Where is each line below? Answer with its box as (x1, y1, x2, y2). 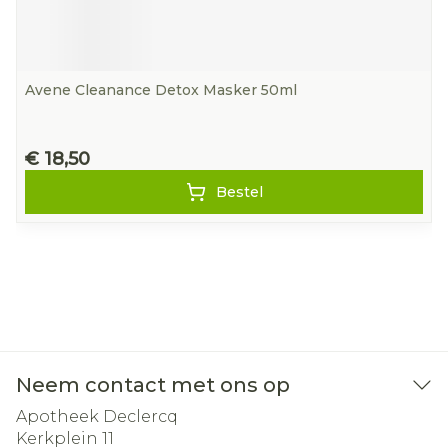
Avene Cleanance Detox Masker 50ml (25, 81, 297, 99)
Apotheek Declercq (16, 407, 178, 426)
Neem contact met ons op (16, 373, 290, 397)
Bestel (215, 183, 263, 201)
